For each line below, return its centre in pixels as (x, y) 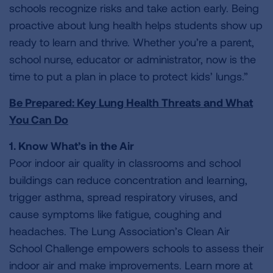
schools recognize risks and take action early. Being (134, 8)
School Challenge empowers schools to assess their (136, 248)
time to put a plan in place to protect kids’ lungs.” (129, 76)
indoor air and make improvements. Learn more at (131, 265)
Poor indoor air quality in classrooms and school (125, 163)
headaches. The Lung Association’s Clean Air (119, 231)
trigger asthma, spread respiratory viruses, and (123, 197)
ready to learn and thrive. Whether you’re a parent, (132, 42)
